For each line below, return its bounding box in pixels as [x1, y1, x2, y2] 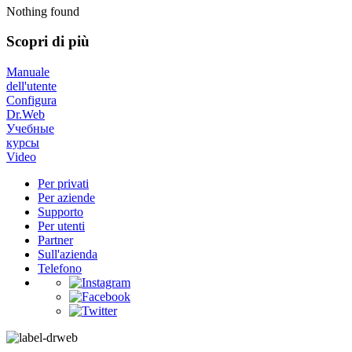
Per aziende [38, 191, 95, 205]
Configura [6, 93, 57, 108]
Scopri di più [6, 33, 90, 50]
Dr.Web [6, 108, 45, 122]
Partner [38, 233, 73, 247]
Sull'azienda [38, 247, 97, 262]
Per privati [38, 177, 89, 191]
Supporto [38, 205, 83, 219]
